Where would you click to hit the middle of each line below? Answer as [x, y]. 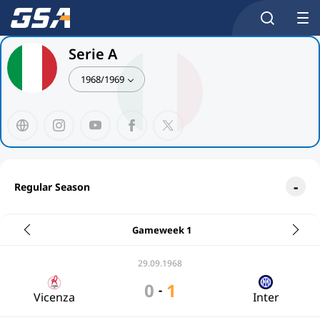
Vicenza [54, 297]
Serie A [93, 54]
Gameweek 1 [161, 230]
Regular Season [52, 186]
